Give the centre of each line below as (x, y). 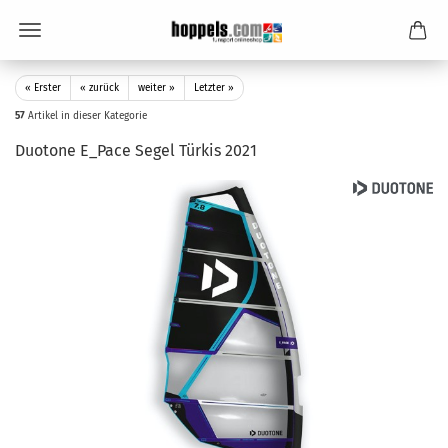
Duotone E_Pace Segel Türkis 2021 (136, 150)
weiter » (156, 88)
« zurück (99, 88)
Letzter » (214, 88)
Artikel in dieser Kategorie (86, 116)
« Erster (43, 88)
